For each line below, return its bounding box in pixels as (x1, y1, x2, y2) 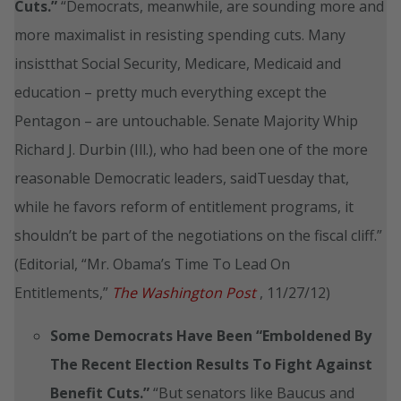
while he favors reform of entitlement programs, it (14, 196, 354, 217)
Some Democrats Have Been (50, 325, 252, 346)
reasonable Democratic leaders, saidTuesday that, (14, 167, 349, 188)
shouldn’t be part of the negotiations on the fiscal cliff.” (14, 225, 382, 245)
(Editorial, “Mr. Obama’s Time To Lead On (14, 253, 290, 274)
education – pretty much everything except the (14, 81, 327, 102)
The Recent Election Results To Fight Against (50, 354, 372, 374)
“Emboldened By (256, 325, 371, 346)
